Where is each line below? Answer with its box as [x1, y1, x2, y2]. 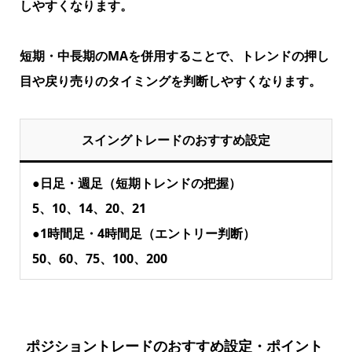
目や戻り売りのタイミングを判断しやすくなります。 [19, 71, 321, 90]
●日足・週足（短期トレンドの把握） [31, 174, 241, 192]
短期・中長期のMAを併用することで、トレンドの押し [19, 46, 329, 64]
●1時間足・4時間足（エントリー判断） [31, 224, 255, 242]
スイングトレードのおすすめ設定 [81, 130, 270, 148]
